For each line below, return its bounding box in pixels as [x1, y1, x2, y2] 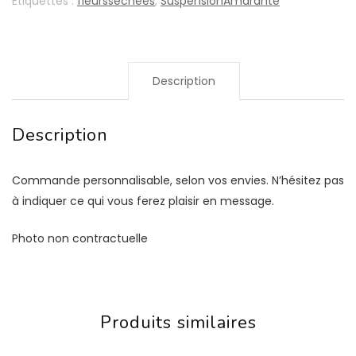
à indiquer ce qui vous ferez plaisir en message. [12, 193, 274, 209]
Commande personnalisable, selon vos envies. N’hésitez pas [12, 172, 344, 188]
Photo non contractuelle [12, 230, 148, 246]
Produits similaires [99, 311, 257, 335]
